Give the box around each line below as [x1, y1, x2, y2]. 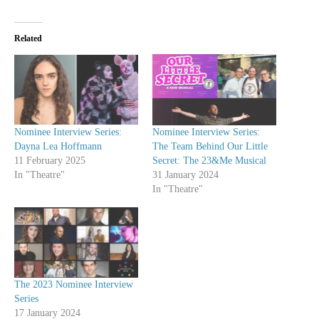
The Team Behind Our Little [152, 140, 268, 152]
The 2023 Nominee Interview [14, 279, 133, 291]
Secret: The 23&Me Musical [152, 155, 266, 166]
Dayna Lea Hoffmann [14, 140, 102, 152]
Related [14, 33, 42, 44]
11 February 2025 [14, 155, 85, 166]
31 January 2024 [152, 169, 219, 180]
